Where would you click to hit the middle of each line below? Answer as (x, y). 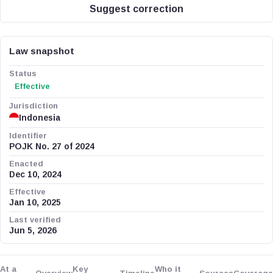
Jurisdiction (34, 106)
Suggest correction (136, 9)
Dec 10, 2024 (35, 175)
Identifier (28, 136)
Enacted (26, 164)
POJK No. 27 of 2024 (52, 147)
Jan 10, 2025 (35, 203)
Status (23, 73)
